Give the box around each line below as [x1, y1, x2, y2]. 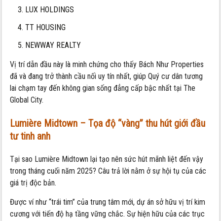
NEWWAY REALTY [25, 40, 81, 50]
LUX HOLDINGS [25, 4, 74, 14]
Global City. [10, 95, 44, 105]
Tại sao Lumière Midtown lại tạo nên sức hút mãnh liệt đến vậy [10, 154, 204, 164]
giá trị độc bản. [10, 178, 57, 187]
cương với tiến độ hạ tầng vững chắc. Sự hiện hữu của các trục [10, 209, 205, 219]
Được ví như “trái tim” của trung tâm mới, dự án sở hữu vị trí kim [10, 197, 206, 207]
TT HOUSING [25, 22, 66, 32]
